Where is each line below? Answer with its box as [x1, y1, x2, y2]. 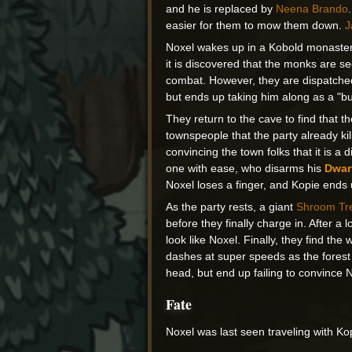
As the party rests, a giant [166, 200, 297, 214]
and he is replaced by [166, 2, 277, 16]
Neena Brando [276, 2, 349, 16]
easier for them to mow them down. [166, 19, 346, 32]
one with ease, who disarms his [166, 162, 325, 175]
